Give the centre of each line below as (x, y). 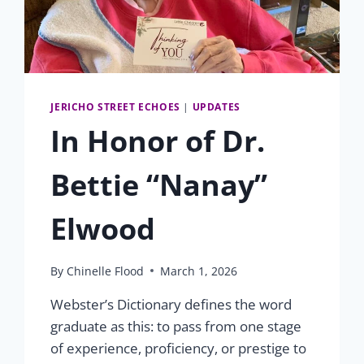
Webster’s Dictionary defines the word (171, 304)
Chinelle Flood (105, 271)
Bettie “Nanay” (159, 185)
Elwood (103, 229)
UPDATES (216, 107)
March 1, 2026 (198, 271)
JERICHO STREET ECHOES (115, 107)
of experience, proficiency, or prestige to (179, 348)
